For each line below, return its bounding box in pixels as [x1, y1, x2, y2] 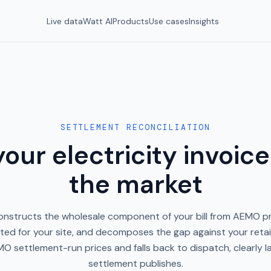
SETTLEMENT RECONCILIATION [60, 122, 211, 132]
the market [68, 168, 203, 201]
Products [113, 15, 149, 27]
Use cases [149, 15, 189, 27]
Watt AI [83, 15, 113, 27]
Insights [189, 15, 219, 27]
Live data [47, 15, 83, 27]
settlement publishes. [88, 257, 183, 270]
